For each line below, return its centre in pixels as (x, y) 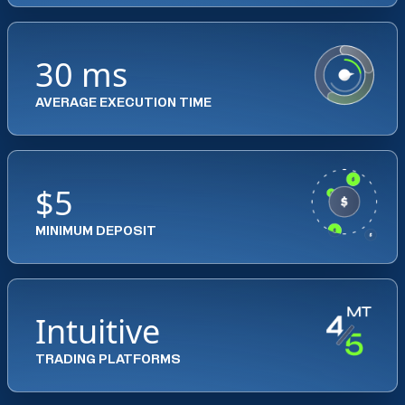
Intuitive (98, 331)
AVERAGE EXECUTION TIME (123, 103)
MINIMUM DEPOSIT (96, 231)
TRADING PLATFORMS (108, 360)
